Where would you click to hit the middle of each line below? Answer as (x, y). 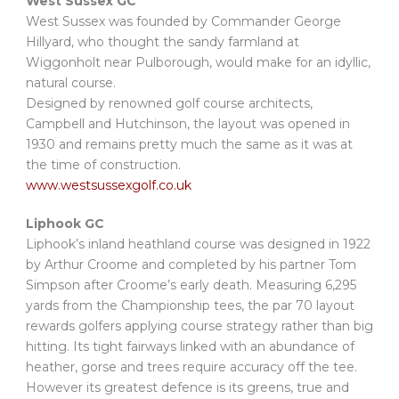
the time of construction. (103, 165)
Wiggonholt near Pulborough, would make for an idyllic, (198, 63)
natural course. (71, 83)
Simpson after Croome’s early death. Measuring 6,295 (191, 285)
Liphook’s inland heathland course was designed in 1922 (198, 244)
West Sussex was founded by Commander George (183, 22)
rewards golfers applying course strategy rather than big (199, 326)
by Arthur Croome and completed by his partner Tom (191, 265)
